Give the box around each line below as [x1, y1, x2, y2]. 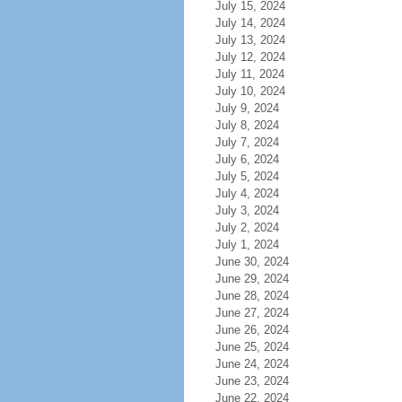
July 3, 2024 [214, 204, 279, 217]
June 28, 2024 [214, 289, 289, 302]
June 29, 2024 [214, 272, 289, 285]
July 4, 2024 [214, 187, 279, 200]
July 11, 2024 [214, 67, 284, 81]
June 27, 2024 [214, 306, 289, 319]
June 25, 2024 [214, 340, 289, 354]
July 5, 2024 [214, 170, 279, 183]
